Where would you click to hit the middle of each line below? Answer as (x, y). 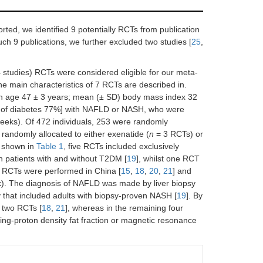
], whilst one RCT (168, 159)
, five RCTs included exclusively (121, 146)
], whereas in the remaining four (124, 208)
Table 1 (50, 146)
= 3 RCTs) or (178, 134)
